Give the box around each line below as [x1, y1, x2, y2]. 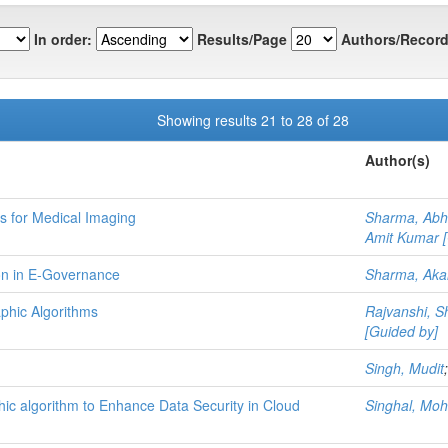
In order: [34, 29, 92, 50]
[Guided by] [365, 320, 438, 341]
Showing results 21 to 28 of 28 [157, 109, 353, 130]
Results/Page [197, 29, 287, 50]
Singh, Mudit [365, 357, 444, 378]
